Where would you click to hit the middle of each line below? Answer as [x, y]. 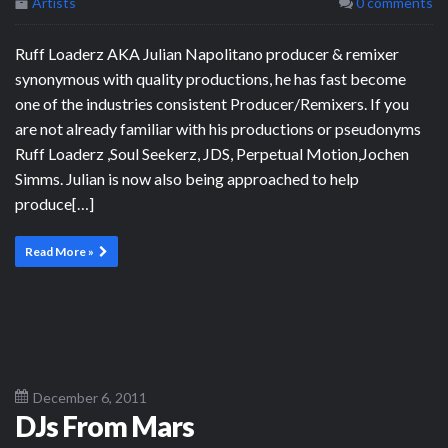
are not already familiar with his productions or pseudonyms [218, 128]
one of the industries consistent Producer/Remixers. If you [212, 103]
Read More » [59, 251]
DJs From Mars [104, 425]
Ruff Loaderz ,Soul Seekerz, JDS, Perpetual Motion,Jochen [212, 153]
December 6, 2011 [90, 397]
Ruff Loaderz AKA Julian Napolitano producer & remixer [207, 53]
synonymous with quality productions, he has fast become [210, 78]
